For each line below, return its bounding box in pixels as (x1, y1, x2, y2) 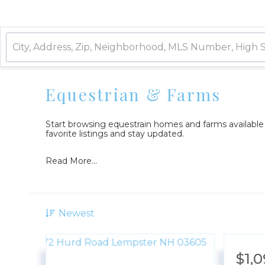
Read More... (46, 156, 97, 166)
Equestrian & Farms (46, 83, 221, 105)
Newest (59, 208, 95, 219)
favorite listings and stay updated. (46, 128, 184, 139)
